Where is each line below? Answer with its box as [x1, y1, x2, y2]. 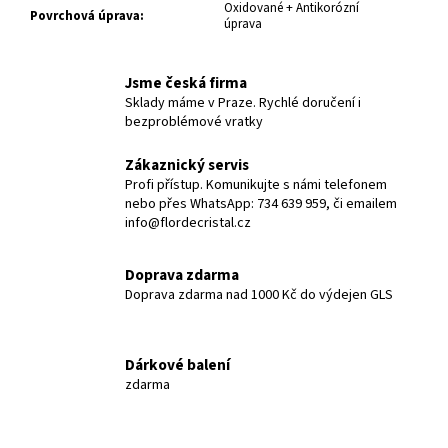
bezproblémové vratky [125, 111, 263, 132]
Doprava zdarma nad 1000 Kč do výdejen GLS [125, 285, 393, 306]
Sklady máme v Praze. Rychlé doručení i [125, 92, 361, 113]
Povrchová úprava [30, 6, 140, 25]
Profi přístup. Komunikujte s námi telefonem [125, 174, 387, 195]
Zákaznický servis [125, 153, 249, 176]
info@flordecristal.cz [125, 212, 251, 233]
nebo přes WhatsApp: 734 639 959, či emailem [125, 193, 397, 214]
